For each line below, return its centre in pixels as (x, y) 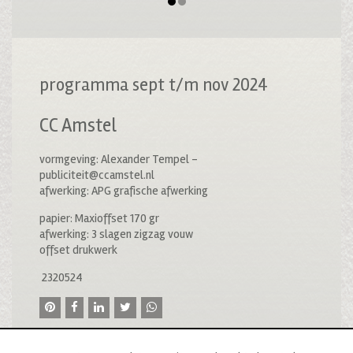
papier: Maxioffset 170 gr (99, 218)
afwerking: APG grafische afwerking (124, 190)
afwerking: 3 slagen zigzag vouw (116, 234)
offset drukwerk (78, 249)
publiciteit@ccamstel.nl (97, 175)
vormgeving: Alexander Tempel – (119, 159)
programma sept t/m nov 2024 (154, 85)
